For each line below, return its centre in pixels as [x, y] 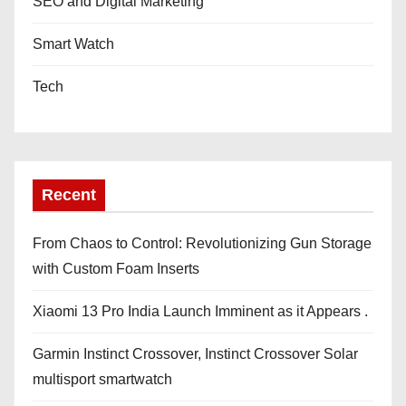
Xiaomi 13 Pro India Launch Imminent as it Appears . [200, 312]
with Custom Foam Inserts [116, 269]
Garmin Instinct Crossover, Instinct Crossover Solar [195, 354]
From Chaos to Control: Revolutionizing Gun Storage [202, 244]
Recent [69, 195]
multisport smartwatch [102, 380]
